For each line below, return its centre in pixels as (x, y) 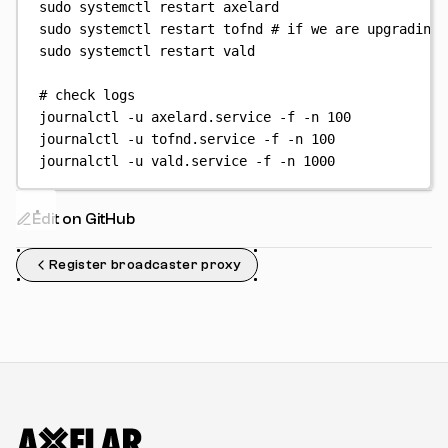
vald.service (199, 161)
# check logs (87, 95)
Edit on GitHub (83, 218)
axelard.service (211, 117)
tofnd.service (203, 139)
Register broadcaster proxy (145, 264)
